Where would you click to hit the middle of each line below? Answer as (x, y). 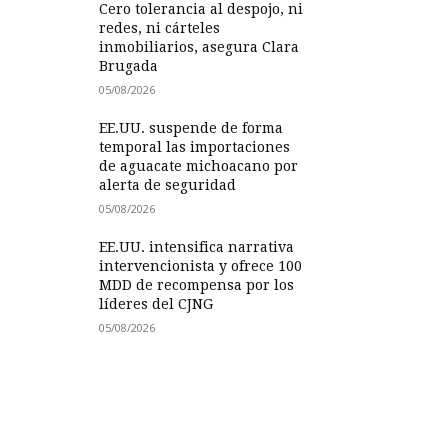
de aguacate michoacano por (199, 166)
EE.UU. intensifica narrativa (197, 247)
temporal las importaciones (195, 147)
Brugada (129, 66)
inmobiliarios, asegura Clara (199, 47)
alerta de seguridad (168, 185)
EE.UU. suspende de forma (191, 128)
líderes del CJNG (156, 304)
